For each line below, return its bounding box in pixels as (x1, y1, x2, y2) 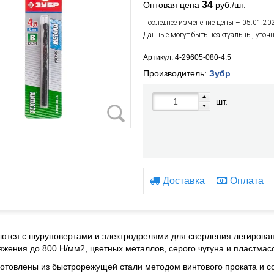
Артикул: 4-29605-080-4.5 (143, 53, 231, 62)
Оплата (229, 176, 264, 186)
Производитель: (143, 68, 209, 78)
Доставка (162, 176, 205, 186)
